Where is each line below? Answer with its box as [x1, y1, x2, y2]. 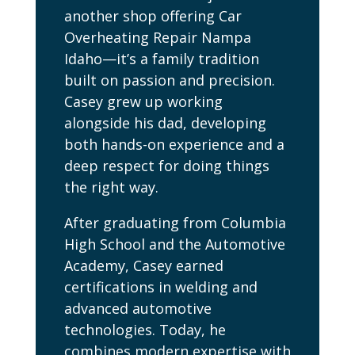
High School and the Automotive [63, 235, 285, 254]
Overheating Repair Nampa [63, 28, 251, 48]
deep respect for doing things [63, 156, 269, 176]
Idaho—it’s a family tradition [63, 49, 259, 69]
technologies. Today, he [63, 320, 226, 340]
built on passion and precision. [63, 71, 275, 90]
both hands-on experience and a [63, 135, 284, 155]
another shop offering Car [63, 6, 242, 26]
